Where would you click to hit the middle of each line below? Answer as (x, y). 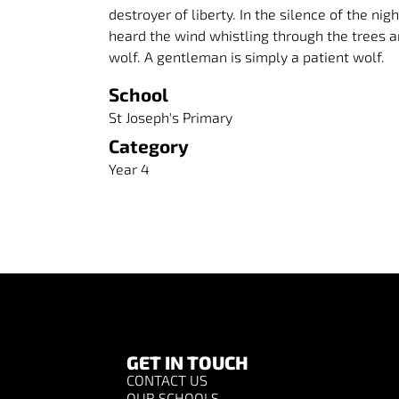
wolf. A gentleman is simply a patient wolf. (247, 57)
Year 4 (129, 169)
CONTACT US (167, 379)
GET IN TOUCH (187, 362)
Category (149, 146)
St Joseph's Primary (171, 118)
